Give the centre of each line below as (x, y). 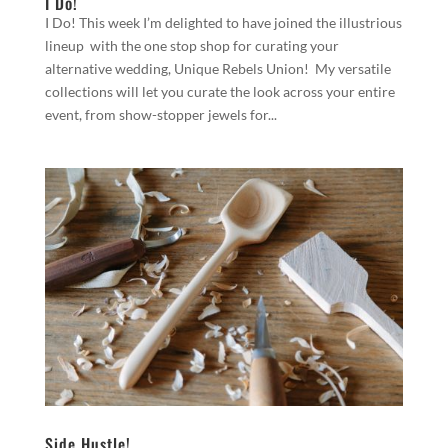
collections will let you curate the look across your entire (219, 91)
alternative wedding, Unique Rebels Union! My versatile (217, 68)
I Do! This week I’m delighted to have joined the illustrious (223, 22)
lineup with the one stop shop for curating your (191, 45)
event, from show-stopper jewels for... (160, 114)
